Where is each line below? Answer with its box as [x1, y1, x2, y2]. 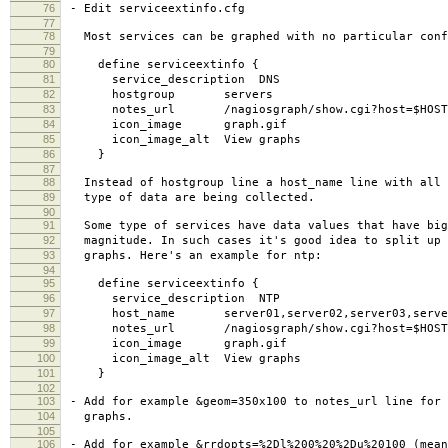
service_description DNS [63, 72, 280, 86]
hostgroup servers [63, 87, 273, 101]
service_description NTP [63, 291, 280, 305]
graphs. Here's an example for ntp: [63, 248, 322, 262]
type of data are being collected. [63, 190, 315, 204]
